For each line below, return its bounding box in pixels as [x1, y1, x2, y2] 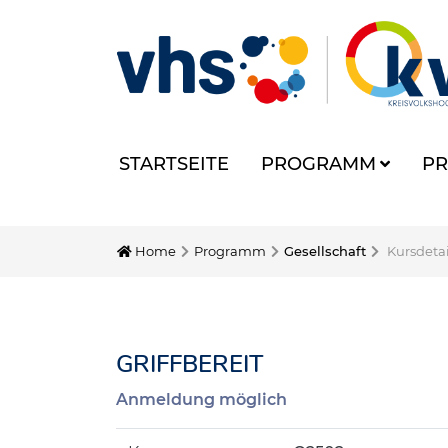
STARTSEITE [119, 153, 229, 175]
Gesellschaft [284, 243, 366, 259]
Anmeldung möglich [116, 390, 287, 409]
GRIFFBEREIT [116, 348, 264, 380]
